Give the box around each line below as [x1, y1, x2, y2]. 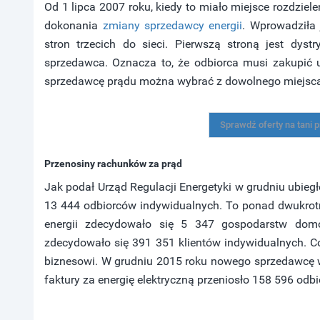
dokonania [44, 19, 103, 32]
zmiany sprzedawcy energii [102, 19, 243, 32]
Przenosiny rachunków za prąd [44, 158, 182, 169]
